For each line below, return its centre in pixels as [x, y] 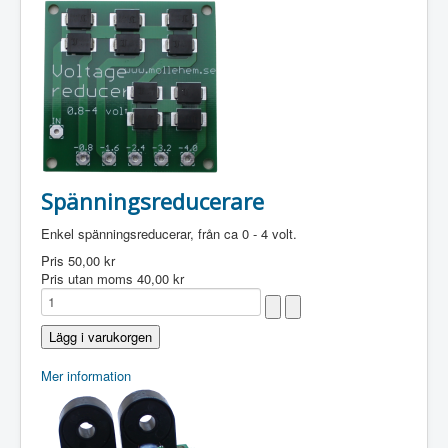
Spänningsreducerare [152, 201]
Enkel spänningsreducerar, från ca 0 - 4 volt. [169, 233]
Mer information [86, 375]
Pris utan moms [89, 278]
